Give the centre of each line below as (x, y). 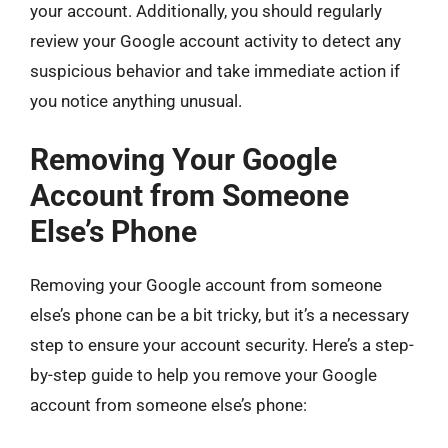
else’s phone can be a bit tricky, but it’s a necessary (219, 314)
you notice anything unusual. (136, 101)
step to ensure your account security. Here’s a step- (222, 344)
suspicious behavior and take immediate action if (215, 71)
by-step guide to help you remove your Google (203, 374)
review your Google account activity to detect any (215, 41)
